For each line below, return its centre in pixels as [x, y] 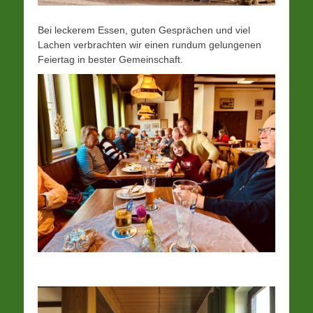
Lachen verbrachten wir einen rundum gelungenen [150, 44]
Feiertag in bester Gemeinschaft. [110, 59]
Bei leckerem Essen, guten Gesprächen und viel [144, 30]
